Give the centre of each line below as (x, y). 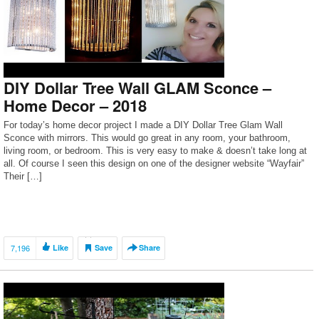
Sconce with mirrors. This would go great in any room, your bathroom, (147, 138)
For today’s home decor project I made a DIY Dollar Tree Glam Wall (143, 125)
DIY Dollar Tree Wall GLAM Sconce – (137, 88)
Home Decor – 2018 (75, 105)
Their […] (23, 176)
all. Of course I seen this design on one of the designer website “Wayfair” (154, 163)
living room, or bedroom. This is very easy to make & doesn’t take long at (155, 151)
